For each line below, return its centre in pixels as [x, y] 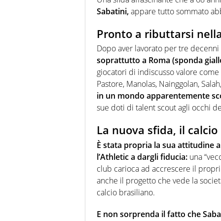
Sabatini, [113, 11]
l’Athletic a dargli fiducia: [142, 157]
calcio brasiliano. [126, 192]
